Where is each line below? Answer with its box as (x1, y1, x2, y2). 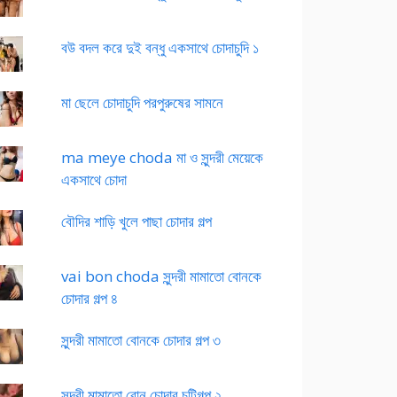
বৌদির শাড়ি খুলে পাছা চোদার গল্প (61, 211, 213, 231)
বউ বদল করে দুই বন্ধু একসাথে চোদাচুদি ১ (61, 37, 260, 58)
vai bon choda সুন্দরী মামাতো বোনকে (61, 266, 262, 286)
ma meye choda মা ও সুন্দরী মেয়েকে (61, 147, 264, 167)
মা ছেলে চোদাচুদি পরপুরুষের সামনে (61, 92, 224, 113)
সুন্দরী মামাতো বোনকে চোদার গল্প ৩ (61, 330, 222, 350)
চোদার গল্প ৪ (61, 288, 119, 308)
